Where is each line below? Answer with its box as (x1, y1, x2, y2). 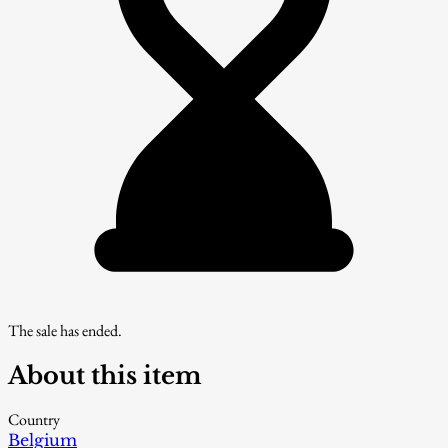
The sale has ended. (8, 319, 122, 341)
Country (8, 409, 60, 431)
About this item (8, 360, 202, 390)
